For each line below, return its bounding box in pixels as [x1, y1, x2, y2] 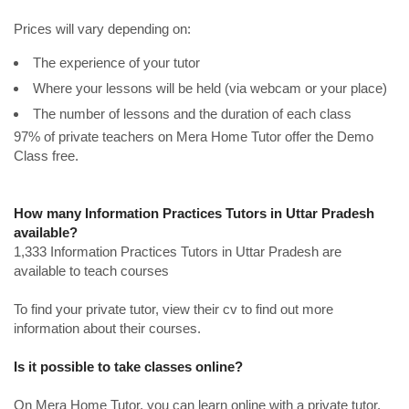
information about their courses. [14, 320, 201, 336]
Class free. [14, 148, 79, 163]
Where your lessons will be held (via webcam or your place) [33, 80, 387, 96]
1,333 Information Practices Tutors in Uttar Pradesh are [14, 244, 341, 259]
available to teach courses [14, 263, 169, 278]
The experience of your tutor [33, 55, 200, 70]
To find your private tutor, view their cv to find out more [14, 301, 333, 317]
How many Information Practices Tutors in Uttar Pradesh [14, 205, 374, 221]
